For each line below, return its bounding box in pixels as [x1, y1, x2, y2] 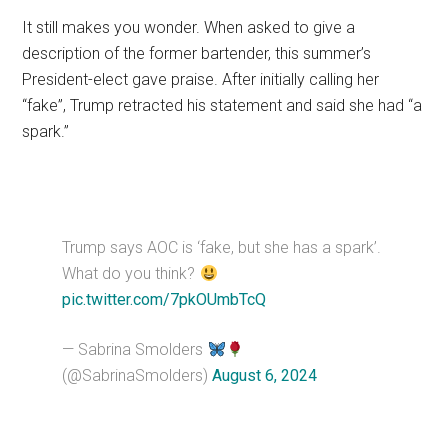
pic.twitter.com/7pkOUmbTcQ [62, 289, 267, 309]
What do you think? [62, 263, 200, 283]
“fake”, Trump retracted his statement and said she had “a [22, 95, 423, 115]
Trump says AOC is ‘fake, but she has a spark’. [62, 237, 382, 257]
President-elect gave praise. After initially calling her [22, 69, 380, 89]
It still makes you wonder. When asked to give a [22, 17, 356, 37]
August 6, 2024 [212, 365, 318, 385]
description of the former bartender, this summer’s [22, 43, 372, 63]
